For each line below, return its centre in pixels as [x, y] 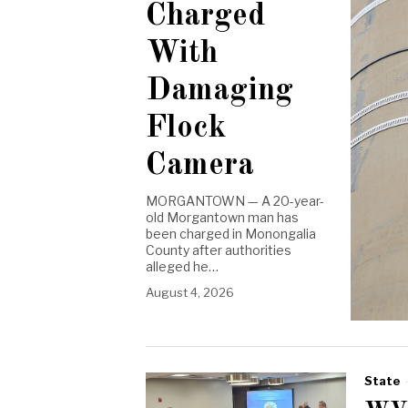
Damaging [219, 90]
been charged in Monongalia [231, 233]
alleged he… [182, 266]
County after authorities [219, 250]
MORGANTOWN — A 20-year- [235, 200]
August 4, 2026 [190, 292]
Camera [200, 165]
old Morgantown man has [222, 217]
